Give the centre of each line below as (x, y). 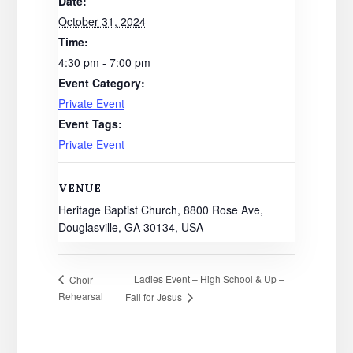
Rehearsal (80, 296)
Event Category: (101, 83)
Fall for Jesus (154, 297)
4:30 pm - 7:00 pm (104, 63)
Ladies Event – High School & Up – (209, 279)
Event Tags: (90, 124)
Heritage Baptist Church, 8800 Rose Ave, (160, 210)
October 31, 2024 (102, 22)
